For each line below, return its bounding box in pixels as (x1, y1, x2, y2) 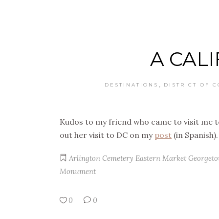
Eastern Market (135, 153, 186, 163)
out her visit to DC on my (60, 130, 154, 140)
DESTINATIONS (105, 82, 159, 88)
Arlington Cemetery (69, 153, 133, 163)
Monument (60, 167, 96, 176)
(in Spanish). (172, 130, 218, 140)
